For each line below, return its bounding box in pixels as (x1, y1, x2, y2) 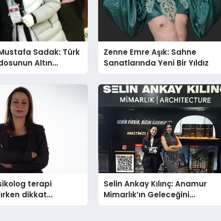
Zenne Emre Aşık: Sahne (104, 46, 197, 57)
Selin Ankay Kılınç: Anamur (104, 179, 207, 189)
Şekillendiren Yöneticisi (104, 200, 194, 211)
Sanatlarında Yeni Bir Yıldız (104, 57, 209, 68)
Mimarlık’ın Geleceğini (104, 189, 190, 200)
